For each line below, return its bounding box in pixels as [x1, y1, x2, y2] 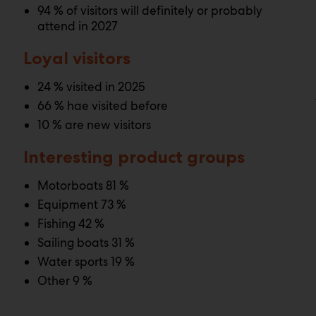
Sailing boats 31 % [37, 235, 135, 250]
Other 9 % [37, 273, 93, 288]
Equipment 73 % [37, 197, 127, 212]
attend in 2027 [37, 18, 119, 34]
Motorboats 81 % [37, 178, 130, 193]
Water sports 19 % [37, 254, 135, 269]
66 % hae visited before [37, 98, 169, 114]
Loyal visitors [23, 48, 131, 68]
